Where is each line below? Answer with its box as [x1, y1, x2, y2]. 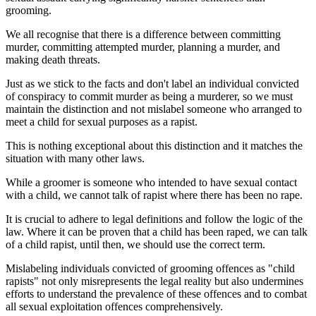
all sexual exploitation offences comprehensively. [6, 300, 223, 312]
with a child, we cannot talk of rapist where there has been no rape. [6, 188, 303, 201]
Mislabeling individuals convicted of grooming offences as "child [6, 262, 295, 274]
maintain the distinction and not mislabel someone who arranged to [6, 102, 302, 115]
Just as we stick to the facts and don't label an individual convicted [6, 77, 299, 90]
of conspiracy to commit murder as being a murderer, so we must [6, 90, 293, 102]
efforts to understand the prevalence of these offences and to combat [6, 287, 307, 300]
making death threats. [6, 53, 100, 66]
